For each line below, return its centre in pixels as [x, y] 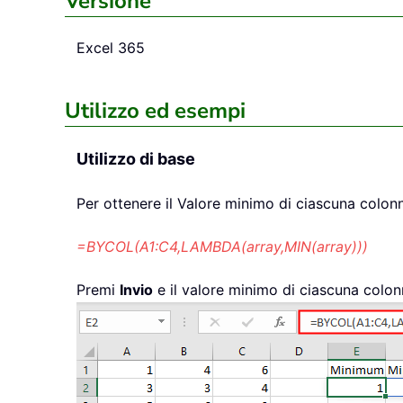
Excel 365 [111, 48]
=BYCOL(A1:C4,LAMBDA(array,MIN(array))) [222, 247]
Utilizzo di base [136, 159]
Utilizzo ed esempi [155, 111]
